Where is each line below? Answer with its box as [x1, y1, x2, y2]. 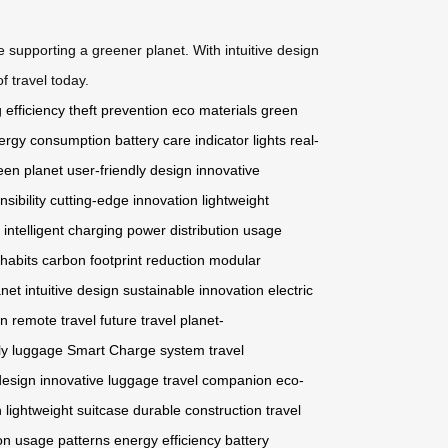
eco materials [172, 102, 257, 119]
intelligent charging [4, 222, 123, 239]
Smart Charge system [67, 342, 205, 359]
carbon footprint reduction [42, 252, 205, 269]
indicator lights [195, 132, 286, 149]
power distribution [127, 222, 239, 239]
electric [268, 282, 313, 299]
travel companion [163, 372, 272, 389]
